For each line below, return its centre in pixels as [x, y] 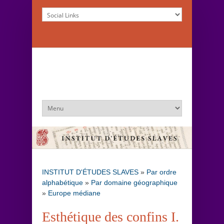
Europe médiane [74, 193]
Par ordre [161, 172]
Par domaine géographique [134, 182]
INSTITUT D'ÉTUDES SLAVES [90, 172]
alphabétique [62, 182]
